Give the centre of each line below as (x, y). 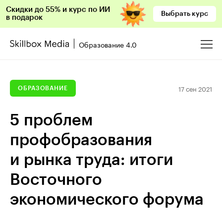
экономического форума (107, 200)
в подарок (24, 18)
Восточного (56, 180)
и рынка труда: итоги (91, 160)
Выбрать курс (185, 14)
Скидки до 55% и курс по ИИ (58, 10)
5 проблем (51, 120)
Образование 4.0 (108, 44)
